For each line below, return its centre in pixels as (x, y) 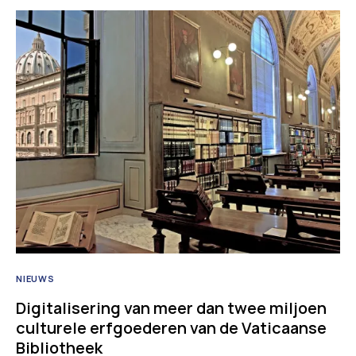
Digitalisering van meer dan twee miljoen (171, 308)
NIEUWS (35, 278)
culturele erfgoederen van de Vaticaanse (171, 327)
